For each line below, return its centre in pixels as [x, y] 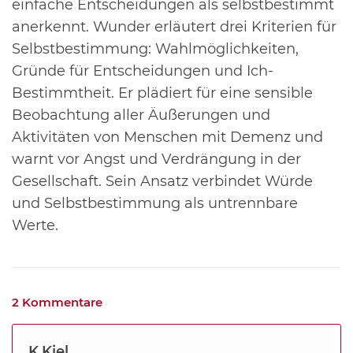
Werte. [35, 226]
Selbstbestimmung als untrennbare [171, 204]
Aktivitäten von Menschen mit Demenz [153, 137]
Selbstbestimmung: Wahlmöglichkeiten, [155, 49]
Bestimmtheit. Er [74, 93]
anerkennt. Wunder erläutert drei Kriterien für [174, 27]
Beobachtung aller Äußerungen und [141, 115]
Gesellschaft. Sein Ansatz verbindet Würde [162, 182]
